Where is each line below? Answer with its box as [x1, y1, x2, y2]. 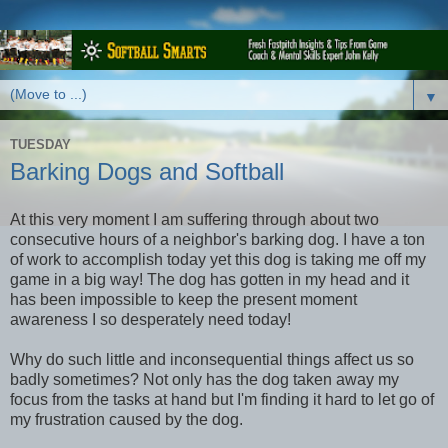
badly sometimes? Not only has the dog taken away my [10, 371, 399, 389]
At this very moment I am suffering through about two [10, 211, 379, 229]
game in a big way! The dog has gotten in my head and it [10, 271, 409, 289]
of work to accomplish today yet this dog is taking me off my [10, 251, 426, 269]
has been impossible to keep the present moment [10, 291, 357, 309]
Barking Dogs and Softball [10, 158, 284, 186]
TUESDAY [10, 136, 71, 152]
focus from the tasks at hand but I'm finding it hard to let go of [10, 391, 434, 409]
